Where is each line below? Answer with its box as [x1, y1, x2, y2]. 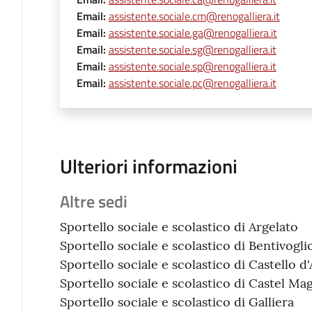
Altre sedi [59, 187, 127, 214]
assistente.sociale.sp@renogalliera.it [108, 57, 276, 75]
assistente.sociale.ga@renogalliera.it [108, 24, 277, 41]
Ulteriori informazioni [59, 150, 237, 181]
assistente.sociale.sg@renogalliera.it [108, 40, 276, 58]
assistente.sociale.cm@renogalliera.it [108, 7, 280, 24]
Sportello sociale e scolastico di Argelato [59, 218, 298, 235]
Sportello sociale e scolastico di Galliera [59, 293, 294, 310]
